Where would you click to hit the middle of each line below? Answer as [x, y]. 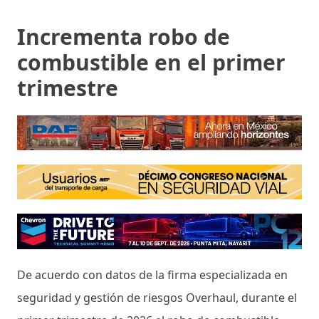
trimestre [68, 88]
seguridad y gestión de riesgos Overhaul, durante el [157, 297]
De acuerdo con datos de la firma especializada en [152, 274]
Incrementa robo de [124, 36]
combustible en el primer [151, 62]
